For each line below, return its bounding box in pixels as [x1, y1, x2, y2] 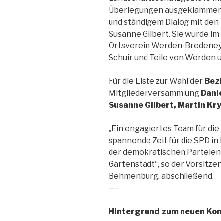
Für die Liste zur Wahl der [109, 76, 204, 86]
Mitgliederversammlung [109, 88, 201, 98]
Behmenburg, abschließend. [109, 171, 214, 181]
